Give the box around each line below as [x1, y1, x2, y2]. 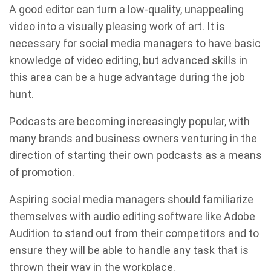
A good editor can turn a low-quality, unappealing [9, 2, 244, 16]
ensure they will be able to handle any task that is [9, 243, 249, 256]
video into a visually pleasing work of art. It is [9, 19, 225, 33]
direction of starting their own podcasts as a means [9, 148, 262, 162]
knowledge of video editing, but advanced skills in [9, 53, 247, 67]
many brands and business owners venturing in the [9, 131, 257, 145]
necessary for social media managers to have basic [9, 36, 261, 50]
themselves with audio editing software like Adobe [9, 209, 255, 223]
